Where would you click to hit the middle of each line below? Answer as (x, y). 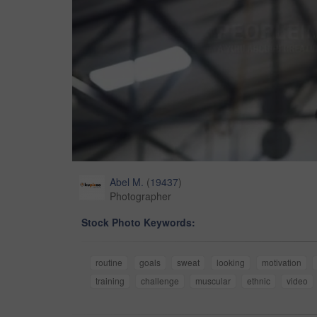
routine (109, 263)
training (110, 281)
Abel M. (127, 182)
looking (230, 263)
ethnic (259, 281)
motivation (281, 263)
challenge (160, 281)
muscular (213, 281)
